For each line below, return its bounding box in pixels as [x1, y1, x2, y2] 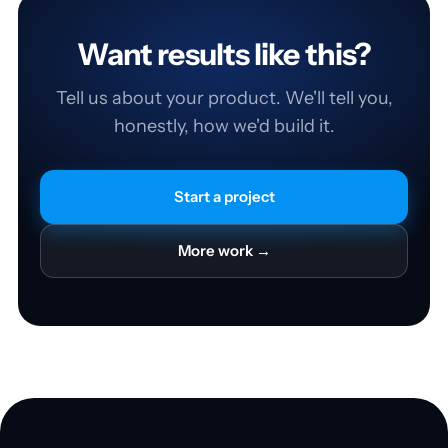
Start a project [173, 186, 275, 206]
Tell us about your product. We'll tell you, [55, 86, 393, 109]
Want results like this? [76, 35, 372, 73]
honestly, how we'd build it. [113, 114, 335, 137]
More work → [177, 240, 271, 260]
